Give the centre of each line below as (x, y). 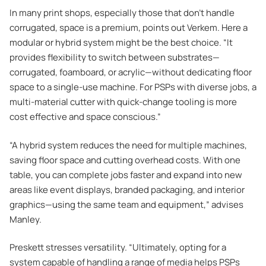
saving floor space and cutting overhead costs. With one (125, 160)
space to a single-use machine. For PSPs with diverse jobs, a (133, 87)
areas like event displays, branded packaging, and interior (127, 189)
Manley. (26, 219)
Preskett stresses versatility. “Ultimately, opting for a (118, 248)
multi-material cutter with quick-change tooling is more (123, 102)
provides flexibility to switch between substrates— (115, 58)
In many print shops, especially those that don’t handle (122, 13)
